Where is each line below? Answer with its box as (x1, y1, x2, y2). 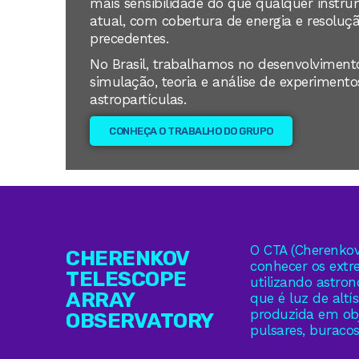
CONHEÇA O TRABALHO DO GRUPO (109, 125, 273, 138)
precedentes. (90, 30, 168, 47)
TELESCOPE (66, 267, 187, 292)
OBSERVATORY (66, 309, 214, 334)
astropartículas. (90, 91, 186, 108)
